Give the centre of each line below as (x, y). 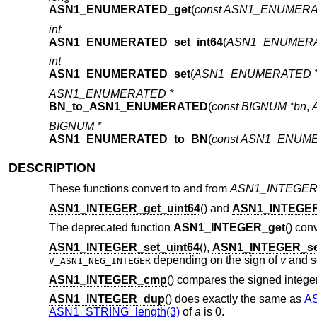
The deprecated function (111, 228)
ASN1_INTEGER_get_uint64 (124, 208)
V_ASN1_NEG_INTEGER (99, 261)
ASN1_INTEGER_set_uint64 (124, 248)
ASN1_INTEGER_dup (106, 299)
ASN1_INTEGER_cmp (108, 279)
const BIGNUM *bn (259, 106)
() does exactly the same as (234, 299)
